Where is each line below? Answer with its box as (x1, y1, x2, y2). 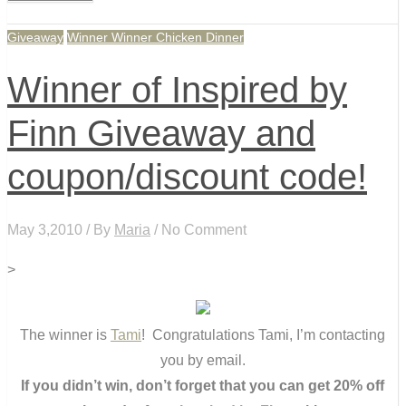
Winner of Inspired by (7, 70, 347, 111)
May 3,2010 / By (7, 221, 114, 237)
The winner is (20, 326, 111, 343)
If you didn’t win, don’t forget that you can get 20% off (21, 377, 384, 393)
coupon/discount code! (7, 157, 367, 198)
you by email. (159, 352, 246, 368)
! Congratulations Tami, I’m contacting (141, 326, 385, 343)
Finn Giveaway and (7, 113, 315, 154)
